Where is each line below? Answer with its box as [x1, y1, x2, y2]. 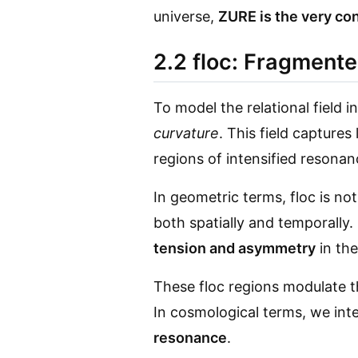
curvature [153, 125, 219, 142]
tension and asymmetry [153, 240, 316, 257]
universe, [153, 7, 218, 25]
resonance [153, 329, 227, 347]
